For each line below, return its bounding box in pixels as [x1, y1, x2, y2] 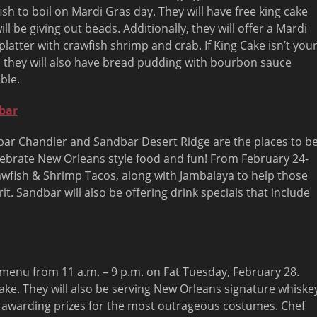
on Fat [144, 264, 183, 279]
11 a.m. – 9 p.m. [62, 264, 144, 279]
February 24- [241, 151, 309, 166]
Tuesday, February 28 [183, 264, 296, 279]
